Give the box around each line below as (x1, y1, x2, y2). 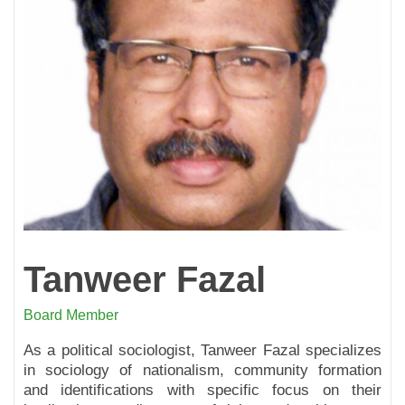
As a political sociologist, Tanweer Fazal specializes (24, 342, 381, 360)
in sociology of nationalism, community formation (24, 362, 381, 380)
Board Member (24, 307, 118, 324)
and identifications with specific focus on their (24, 381, 381, 400)
